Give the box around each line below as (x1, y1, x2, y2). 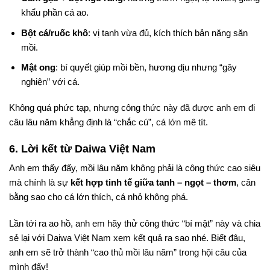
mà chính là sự (9, 177, 71, 188)
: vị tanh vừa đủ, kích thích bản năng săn (87, 27, 248, 38)
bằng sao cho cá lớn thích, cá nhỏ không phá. (9, 192, 188, 202)
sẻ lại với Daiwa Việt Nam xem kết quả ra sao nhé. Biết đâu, (9, 232, 245, 243)
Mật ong (20, 61, 55, 72)
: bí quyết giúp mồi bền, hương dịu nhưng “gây (55, 61, 237, 72)
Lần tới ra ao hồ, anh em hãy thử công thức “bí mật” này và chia (9, 218, 260, 228)
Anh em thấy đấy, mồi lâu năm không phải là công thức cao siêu (9, 163, 260, 174)
